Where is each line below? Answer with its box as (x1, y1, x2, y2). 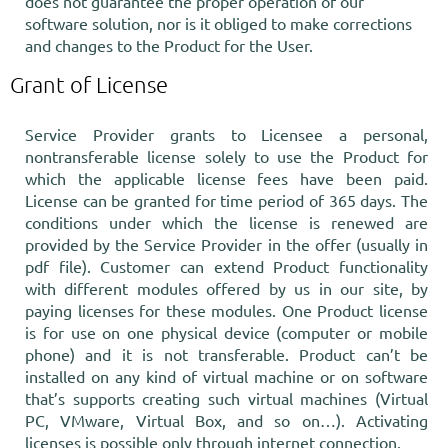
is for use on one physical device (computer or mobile (25, 322, 428, 342)
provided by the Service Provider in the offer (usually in (25, 234, 428, 254)
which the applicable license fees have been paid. (25, 168, 428, 188)
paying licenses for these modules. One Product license (25, 300, 428, 320)
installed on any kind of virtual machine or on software (25, 366, 428, 386)
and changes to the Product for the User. (25, 35, 313, 55)
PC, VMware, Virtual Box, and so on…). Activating (25, 410, 428, 430)
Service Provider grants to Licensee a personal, (25, 124, 428, 144)
